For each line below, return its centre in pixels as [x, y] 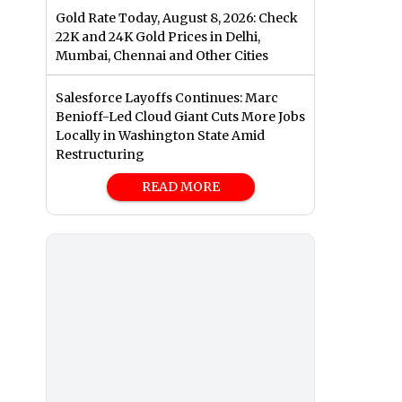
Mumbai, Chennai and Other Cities [162, 56]
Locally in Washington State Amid [160, 136]
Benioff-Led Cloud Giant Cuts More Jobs [180, 117]
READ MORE [180, 187]
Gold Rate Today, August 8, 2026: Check [177, 18]
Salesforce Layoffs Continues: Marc [167, 98]
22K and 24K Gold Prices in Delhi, [158, 37]
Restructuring [100, 155]
